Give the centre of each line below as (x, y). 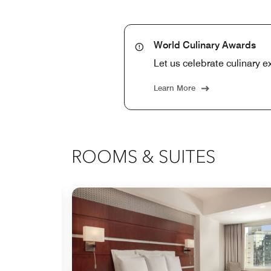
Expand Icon (68, 213)
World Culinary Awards (205, 45)
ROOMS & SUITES (143, 158)
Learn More (175, 87)
